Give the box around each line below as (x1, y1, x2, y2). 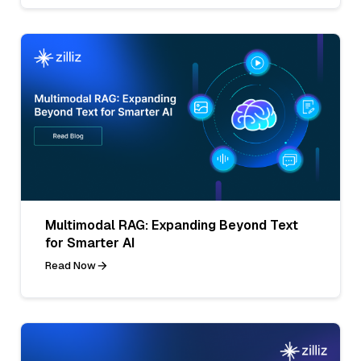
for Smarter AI (45, 234, 135, 251)
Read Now (45, 258, 96, 272)
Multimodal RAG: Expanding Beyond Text (45, 216, 298, 234)
